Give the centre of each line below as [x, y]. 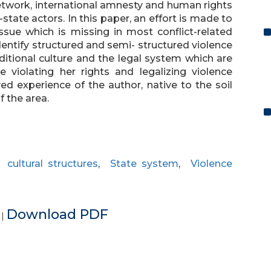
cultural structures [53, 164]
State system [144, 164]
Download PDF [57, 214]
